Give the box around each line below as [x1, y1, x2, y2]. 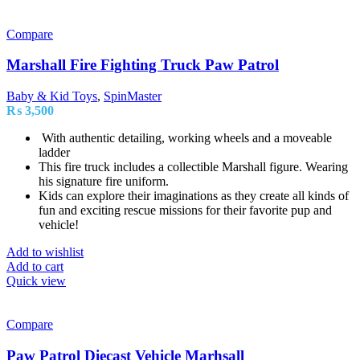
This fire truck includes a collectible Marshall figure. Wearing [39, 160, 348, 174]
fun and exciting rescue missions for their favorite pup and [39, 203, 332, 218]
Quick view [6, 274, 66, 288]
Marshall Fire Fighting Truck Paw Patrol [6, 56, 279, 74]
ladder [39, 145, 70, 160]
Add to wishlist [6, 245, 84, 260]
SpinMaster [104, 89, 162, 104]
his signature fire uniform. [39, 174, 169, 189]
